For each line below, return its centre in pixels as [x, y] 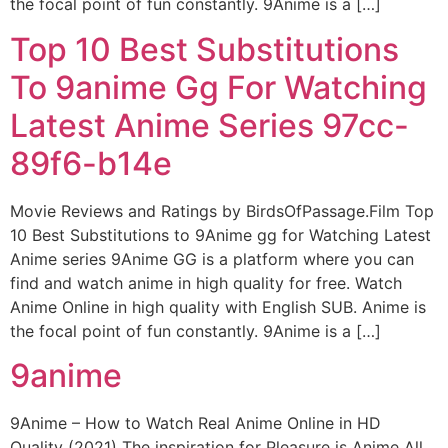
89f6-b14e [91, 163]
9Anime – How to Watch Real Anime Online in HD [195, 423]
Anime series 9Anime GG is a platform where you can [212, 258]
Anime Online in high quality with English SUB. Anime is [218, 306]
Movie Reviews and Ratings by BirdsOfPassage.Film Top [222, 210]
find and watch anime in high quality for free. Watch [206, 282]
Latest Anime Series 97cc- [209, 125]
